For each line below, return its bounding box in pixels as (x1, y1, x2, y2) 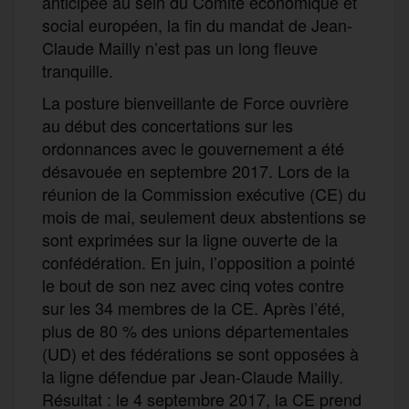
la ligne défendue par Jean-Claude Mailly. (42, 363, 343, 388)
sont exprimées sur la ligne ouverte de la (42, 226, 338, 251)
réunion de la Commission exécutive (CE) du (42, 181, 366, 205)
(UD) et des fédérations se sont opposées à (42, 341, 359, 365)
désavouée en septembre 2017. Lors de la (42, 158, 350, 183)
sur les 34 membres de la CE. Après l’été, (42, 295, 345, 320)
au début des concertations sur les (42, 112, 293, 137)
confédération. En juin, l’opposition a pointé (42, 249, 355, 274)
